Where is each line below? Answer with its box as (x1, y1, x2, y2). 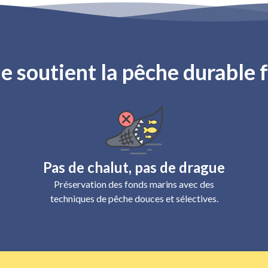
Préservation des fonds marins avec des (54, 178, 214, 190)
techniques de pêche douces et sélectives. (50, 193, 218, 204)
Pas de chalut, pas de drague (43, 159, 225, 176)
